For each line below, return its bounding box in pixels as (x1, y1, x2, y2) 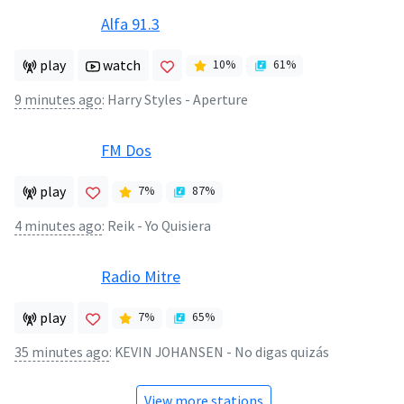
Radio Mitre (101, 265, 180, 287)
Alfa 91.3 (101, 13, 160, 34)
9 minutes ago (14, 90, 102, 108)
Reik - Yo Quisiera (107, 216, 211, 234)
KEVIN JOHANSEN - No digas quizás (115, 343, 329, 361)
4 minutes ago (14, 216, 102, 234)
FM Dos (101, 139, 151, 161)
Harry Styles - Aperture (107, 90, 248, 108)
